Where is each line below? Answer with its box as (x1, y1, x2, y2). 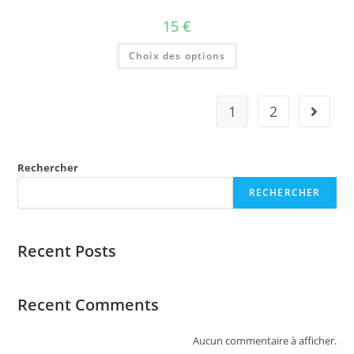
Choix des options (128, 49, 226, 63)
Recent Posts (17, 239, 117, 262)
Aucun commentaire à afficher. (192, 333, 337, 348)
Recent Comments (17, 293, 160, 315)
